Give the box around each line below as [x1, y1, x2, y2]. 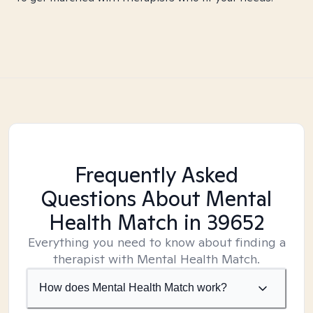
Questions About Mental [41, 184, 272, 212]
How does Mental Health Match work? [39, 282, 227, 293]
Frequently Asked [75, 161, 238, 189]
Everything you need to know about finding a [27, 234, 286, 250]
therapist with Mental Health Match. [53, 251, 260, 267]
